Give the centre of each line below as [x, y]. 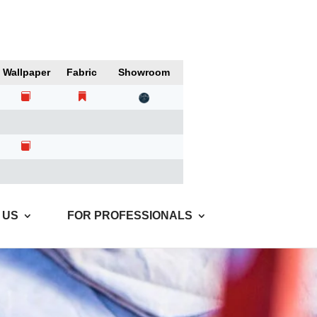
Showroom [144, 72]
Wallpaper [26, 72]
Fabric [82, 72]
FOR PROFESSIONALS [129, 215]
